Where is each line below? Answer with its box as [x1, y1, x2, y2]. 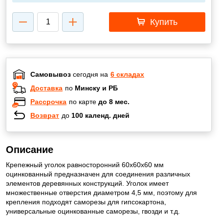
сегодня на [71, 70, 108, 78]
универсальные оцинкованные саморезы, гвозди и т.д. [6, 207, 180, 215]
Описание [6, 144, 53, 155]
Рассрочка [30, 97, 66, 106]
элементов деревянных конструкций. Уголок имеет [6, 179, 169, 187]
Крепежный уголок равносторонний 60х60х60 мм [6, 161, 164, 169]
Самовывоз [30, 70, 71, 78]
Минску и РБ [75, 84, 118, 92]
